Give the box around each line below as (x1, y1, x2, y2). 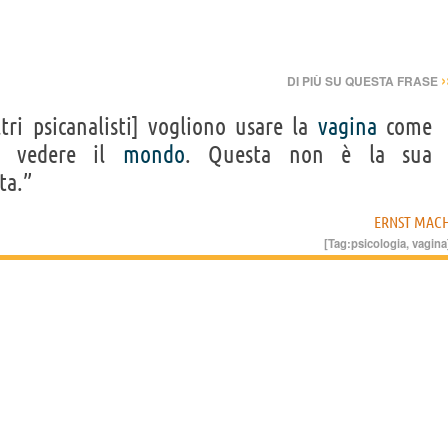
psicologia (351, 234, 406, 251)
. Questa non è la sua (184, 140, 433, 168)
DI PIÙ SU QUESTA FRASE (287, 71, 441, 90)
